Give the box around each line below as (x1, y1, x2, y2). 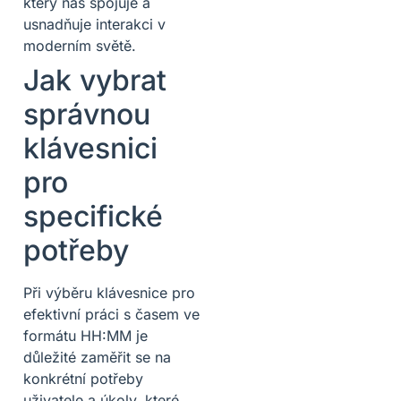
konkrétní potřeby (23, 370, 143, 388)
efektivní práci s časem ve (23, 305, 200, 324)
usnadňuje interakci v (23, 15, 166, 34)
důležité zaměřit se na (23, 348, 171, 367)
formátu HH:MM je (23, 327, 148, 346)
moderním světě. (23, 37, 136, 55)
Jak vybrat (23, 63, 166, 98)
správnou (23, 97, 150, 132)
